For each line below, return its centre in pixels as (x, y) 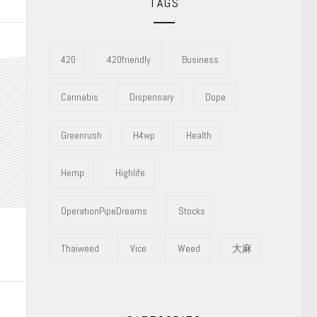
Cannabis (79, 97)
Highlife (131, 173)
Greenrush (81, 135)
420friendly (129, 59)
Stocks (192, 211)
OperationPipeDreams (104, 211)
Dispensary (152, 97)
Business (201, 59)
